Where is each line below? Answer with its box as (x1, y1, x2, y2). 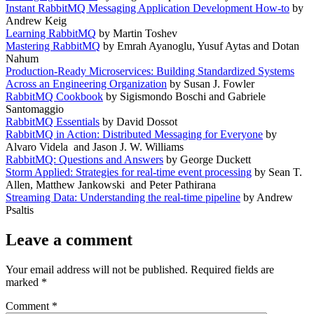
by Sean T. (252, 166, 302, 179)
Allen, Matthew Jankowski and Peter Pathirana (6, 179, 216, 191)
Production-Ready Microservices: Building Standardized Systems (6, 65, 294, 78)
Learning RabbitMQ (6, 27, 96, 40)
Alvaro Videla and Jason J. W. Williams (6, 141, 184, 153)
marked (6, 276, 41, 289)
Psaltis (6, 204, 34, 217)
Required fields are (191, 264, 274, 276)
